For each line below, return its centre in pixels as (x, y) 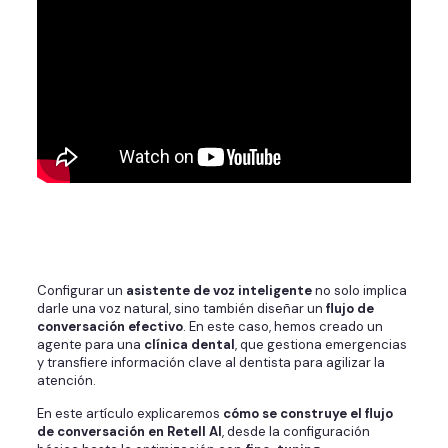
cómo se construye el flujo (307, 414)
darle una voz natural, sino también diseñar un (181, 309)
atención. (66, 381)
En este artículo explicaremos (129, 414)
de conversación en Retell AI (129, 432)
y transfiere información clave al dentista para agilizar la (210, 363)
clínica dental (189, 345)
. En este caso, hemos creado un (282, 327)
